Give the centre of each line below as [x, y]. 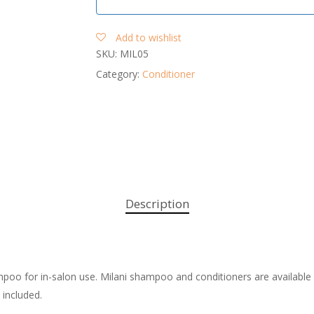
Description [157, 204]
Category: [119, 74]
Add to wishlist [148, 37]
